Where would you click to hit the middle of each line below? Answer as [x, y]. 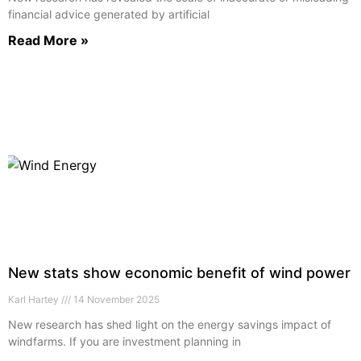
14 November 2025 [115, 299]
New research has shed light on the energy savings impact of [170, 324]
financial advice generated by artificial [109, 14]
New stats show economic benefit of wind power [179, 272]
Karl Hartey [35, 299]
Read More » [48, 40]
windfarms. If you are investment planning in [124, 341]
